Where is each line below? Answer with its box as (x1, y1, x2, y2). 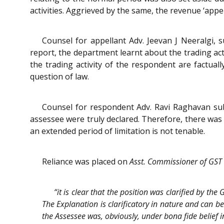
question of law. (30, 71, 89, 82)
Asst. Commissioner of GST (129, 155, 222, 167)
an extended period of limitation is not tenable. (30, 125, 205, 137)
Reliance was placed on (42, 155, 129, 167)
